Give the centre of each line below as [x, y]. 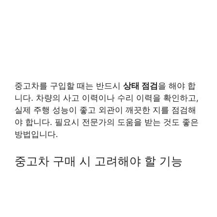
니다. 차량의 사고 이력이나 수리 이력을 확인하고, [107, 98]
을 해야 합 [177, 85]
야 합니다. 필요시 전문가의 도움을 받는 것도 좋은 [107, 122]
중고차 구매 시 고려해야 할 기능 [99, 161]
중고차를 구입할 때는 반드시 [69, 85]
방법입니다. [36, 134]
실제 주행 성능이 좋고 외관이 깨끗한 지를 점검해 [105, 110]
